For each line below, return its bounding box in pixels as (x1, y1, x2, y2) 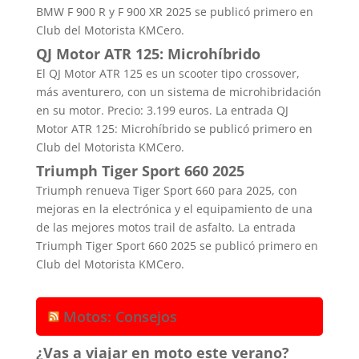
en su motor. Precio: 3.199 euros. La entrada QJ (35, 102, 288, 118)
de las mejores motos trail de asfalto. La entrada (35, 219, 296, 235)
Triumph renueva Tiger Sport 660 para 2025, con (35, 182, 297, 198)
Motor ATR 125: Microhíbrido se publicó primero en (35, 120, 313, 136)
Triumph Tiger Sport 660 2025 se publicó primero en (35, 237, 318, 253)
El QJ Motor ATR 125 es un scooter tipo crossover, (35, 65, 300, 81)
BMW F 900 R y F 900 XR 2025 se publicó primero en (35, 3, 313, 19)
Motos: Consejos (63, 306, 177, 326)
